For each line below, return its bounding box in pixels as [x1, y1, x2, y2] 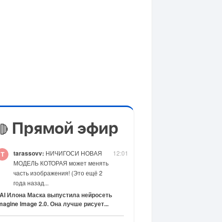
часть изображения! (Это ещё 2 [13, 168, 103, 177]
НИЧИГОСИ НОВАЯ [44, 148, 102, 157]
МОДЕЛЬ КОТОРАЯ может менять [13, 158, 109, 167]
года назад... [13, 178, 49, 187]
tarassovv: [13, 148, 44, 158]
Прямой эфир [8, 120, 118, 137]
